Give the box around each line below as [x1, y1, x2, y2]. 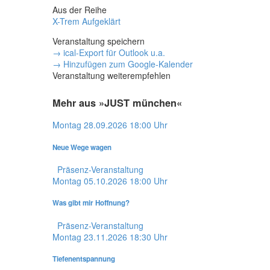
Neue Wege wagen [52, 142, 111, 152]
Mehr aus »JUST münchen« [52, 95, 182, 110]
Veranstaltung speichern [52, 34, 145, 47]
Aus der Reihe [52, 3, 107, 16]
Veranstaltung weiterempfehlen [52, 69, 171, 81]
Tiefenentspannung [52, 254, 115, 265]
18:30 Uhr [130, 230, 168, 243]
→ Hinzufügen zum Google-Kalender [52, 57, 193, 70]
